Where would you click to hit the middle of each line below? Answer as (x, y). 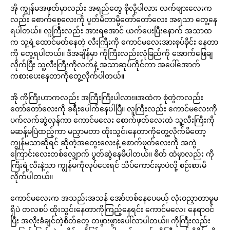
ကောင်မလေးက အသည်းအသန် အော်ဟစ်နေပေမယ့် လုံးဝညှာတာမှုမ (114, 198)
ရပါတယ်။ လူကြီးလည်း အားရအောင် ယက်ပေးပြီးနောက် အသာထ (111, 31)
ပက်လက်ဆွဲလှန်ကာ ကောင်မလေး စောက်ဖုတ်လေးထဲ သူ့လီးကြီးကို (112, 120)
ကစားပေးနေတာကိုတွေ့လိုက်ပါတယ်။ (67, 76)
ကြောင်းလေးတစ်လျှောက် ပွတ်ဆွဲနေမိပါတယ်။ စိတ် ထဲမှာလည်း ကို (112, 154)
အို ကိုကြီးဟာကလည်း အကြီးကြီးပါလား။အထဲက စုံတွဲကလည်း (107, 97)
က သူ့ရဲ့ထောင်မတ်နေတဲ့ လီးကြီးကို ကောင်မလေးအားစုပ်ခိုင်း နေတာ (114, 42)
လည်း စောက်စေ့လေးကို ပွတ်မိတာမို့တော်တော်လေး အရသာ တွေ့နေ (114, 19)
